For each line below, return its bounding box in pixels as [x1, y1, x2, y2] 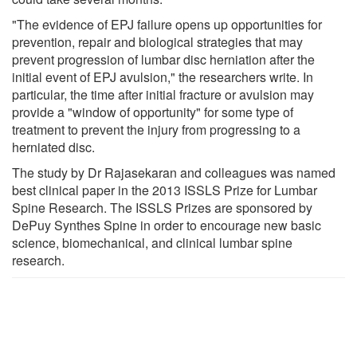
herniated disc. [12, 137, 95, 156]
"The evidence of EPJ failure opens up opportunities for [12, 14, 322, 33]
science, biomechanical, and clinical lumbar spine [12, 233, 292, 252]
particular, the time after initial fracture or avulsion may [12, 84, 314, 104]
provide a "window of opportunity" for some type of [12, 102, 293, 121]
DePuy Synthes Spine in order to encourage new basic [12, 215, 321, 234]
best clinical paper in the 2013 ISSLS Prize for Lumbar [12, 180, 317, 199]
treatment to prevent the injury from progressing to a [12, 120, 300, 139]
